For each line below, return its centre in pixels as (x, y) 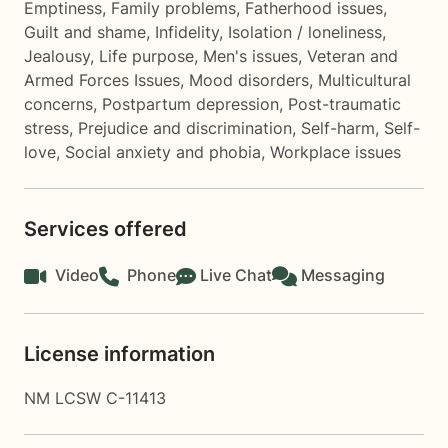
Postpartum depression (190, 104)
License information (119, 354)
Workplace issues (335, 152)
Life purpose (146, 56)
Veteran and (352, 56)
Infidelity (187, 32)
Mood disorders (249, 80)
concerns (58, 104)
